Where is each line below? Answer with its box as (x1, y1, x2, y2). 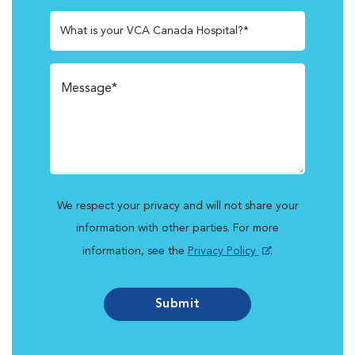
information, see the (82, 246, 188, 257)
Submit (155, 298, 200, 311)
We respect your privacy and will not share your (56, 200, 299, 212)
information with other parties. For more (76, 223, 279, 234)
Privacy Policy (187, 246, 259, 257)
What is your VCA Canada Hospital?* (60, 25, 249, 36)
